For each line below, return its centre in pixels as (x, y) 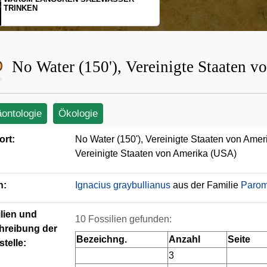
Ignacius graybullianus (123, 185)
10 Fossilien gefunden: (123, 219)
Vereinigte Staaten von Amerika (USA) (156, 153)
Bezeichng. (102, 239)
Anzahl (184, 239)
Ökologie (78, 114)
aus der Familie (206, 185)
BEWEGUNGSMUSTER (164, 17)
